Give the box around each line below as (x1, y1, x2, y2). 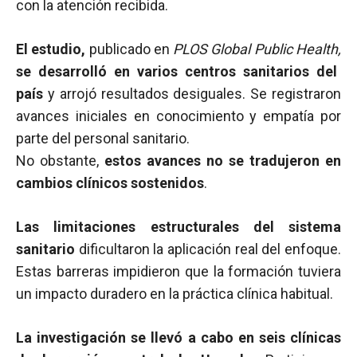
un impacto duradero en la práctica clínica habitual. (16, 285, 333, 302)
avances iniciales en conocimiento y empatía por (16, 108, 341, 124)
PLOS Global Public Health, (173, 41, 342, 57)
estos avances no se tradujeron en (104, 152, 341, 169)
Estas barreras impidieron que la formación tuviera (16, 263, 341, 280)
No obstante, (16, 152, 104, 169)
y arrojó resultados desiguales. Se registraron (43, 85, 341, 102)
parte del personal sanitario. (16, 130, 190, 147)
